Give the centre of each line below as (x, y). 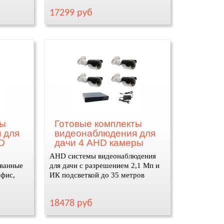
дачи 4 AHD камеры (99, 143)
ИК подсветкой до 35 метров (97, 175)
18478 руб (71, 203)
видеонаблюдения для (105, 133)
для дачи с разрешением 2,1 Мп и (105, 165)
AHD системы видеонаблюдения (103, 156)
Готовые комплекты (98, 124)
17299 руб (71, 13)
